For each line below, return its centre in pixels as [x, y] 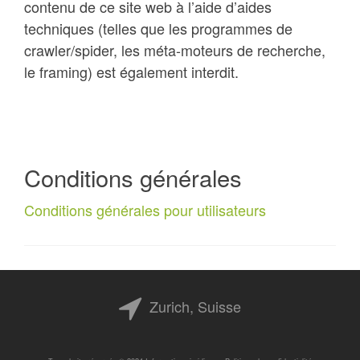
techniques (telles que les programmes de [158, 28]
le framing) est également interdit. [131, 72]
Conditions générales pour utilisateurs [145, 210]
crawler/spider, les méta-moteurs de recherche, [175, 50]
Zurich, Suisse [191, 306]
